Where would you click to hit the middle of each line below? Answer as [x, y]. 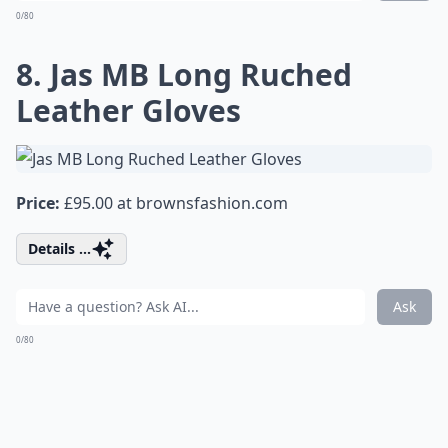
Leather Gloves [128, 110]
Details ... [59, 248]
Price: [38, 203]
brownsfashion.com [212, 203]
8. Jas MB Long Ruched [184, 74]
